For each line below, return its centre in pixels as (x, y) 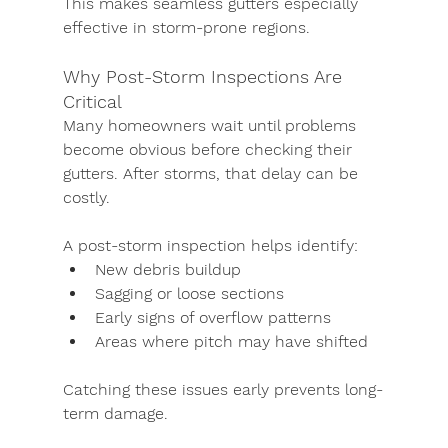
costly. (86, 197)
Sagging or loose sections (189, 293)
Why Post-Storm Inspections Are (205, 76)
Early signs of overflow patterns (212, 317)
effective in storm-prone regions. (186, 27)
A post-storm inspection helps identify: (210, 245)
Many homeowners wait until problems (211, 125)
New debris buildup (167, 269)
